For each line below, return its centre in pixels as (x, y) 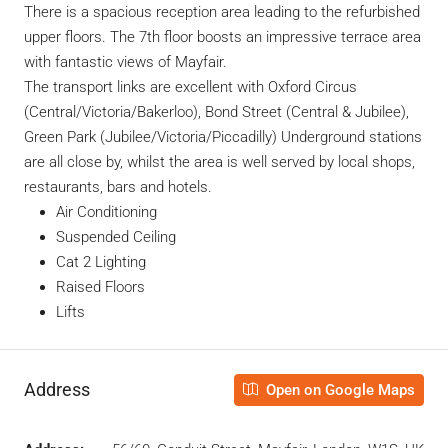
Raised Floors (100, 286)
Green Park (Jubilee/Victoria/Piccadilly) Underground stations (223, 136)
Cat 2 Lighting (101, 261)
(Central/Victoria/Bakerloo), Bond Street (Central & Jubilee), (216, 111)
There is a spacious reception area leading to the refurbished (222, 11)
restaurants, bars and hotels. (118, 186)
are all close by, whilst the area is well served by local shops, (219, 161)
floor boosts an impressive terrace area (290, 36)
